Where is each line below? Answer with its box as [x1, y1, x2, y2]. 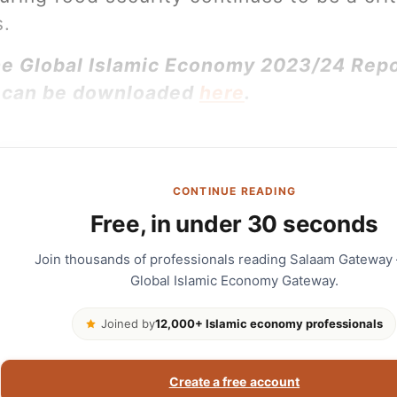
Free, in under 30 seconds [90, 209, 379, 237]
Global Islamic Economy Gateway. [129, 271, 339, 289]
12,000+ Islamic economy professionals [155, 315, 384, 331]
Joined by [101, 315, 156, 331]
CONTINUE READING [172, 183, 296, 198]
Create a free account [168, 373, 300, 389]
